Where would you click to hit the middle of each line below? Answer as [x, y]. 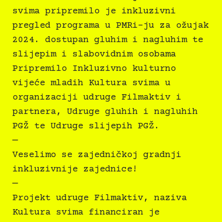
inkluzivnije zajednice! [75, 169]
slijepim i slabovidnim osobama [94, 55]
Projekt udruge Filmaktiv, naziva [100, 198]
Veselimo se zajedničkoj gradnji [97, 155]
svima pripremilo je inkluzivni [94, 11]
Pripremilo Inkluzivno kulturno [94, 69]
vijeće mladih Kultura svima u [91, 83]
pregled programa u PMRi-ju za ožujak [111, 26]
